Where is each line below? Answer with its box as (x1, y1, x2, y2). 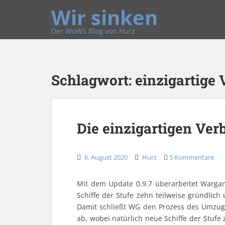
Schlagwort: (51, 71, 135, 89)
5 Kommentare (169, 153, 214, 162)
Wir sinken (51, 4, 158, 31)
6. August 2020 (84, 153, 128, 162)
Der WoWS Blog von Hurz (51, 26, 135, 36)
